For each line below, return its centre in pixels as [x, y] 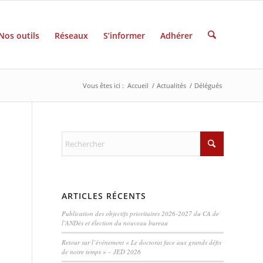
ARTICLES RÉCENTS [104, 196]
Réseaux [71, 36]
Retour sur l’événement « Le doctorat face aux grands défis [142, 242]
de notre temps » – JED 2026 [102, 252]
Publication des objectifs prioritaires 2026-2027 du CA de [141, 213]
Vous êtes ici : [103, 85]
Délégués [208, 85]
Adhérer [176, 36]
